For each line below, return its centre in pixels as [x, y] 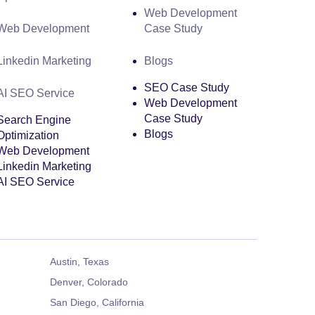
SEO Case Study [187, 88]
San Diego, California [97, 302]
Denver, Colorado [89, 282]
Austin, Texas [79, 262]
